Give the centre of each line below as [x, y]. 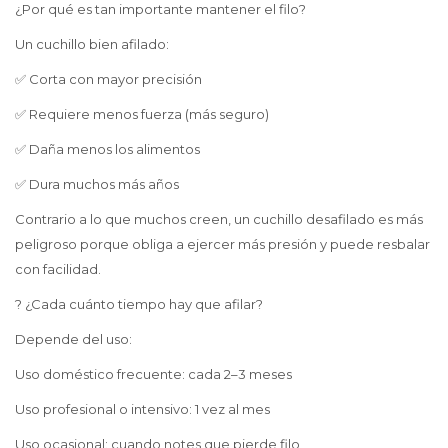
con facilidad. [58, 269]
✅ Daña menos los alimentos [107, 149]
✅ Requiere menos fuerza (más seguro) [142, 114]
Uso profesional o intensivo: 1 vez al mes [142, 409]
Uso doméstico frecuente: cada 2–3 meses [153, 374]
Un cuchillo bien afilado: [92, 44]
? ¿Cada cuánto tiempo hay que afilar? [139, 304]
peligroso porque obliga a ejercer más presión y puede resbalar [222, 244]
